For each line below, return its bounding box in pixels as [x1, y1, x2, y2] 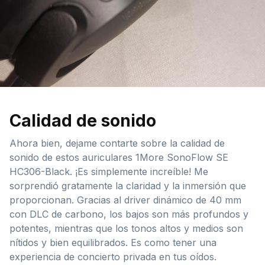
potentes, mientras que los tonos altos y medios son [9, 222, 243, 235]
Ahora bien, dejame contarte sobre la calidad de [9, 137, 225, 150]
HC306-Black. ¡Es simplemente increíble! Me [9, 166, 208, 178]
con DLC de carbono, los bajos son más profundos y [9, 208, 248, 221]
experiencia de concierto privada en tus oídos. [9, 251, 216, 263]
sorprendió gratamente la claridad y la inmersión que [9, 180, 246, 192]
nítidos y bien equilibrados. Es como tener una [9, 237, 216, 249]
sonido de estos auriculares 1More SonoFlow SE [9, 151, 228, 164]
